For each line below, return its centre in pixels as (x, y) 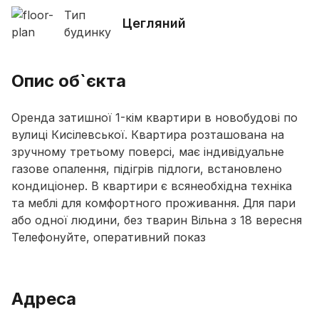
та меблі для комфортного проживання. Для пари (153, 203)
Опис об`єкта (69, 81)
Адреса (44, 299)
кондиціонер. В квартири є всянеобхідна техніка (152, 186)
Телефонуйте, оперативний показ (109, 237)
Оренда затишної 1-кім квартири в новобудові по (155, 117)
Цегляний (155, 23)
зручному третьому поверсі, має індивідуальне (148, 152)
